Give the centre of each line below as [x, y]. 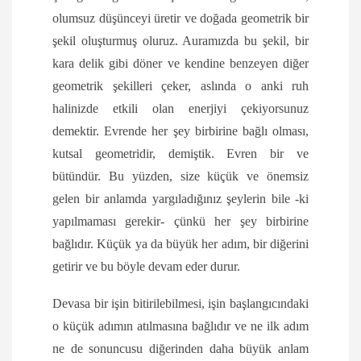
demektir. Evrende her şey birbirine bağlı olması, [180, 131]
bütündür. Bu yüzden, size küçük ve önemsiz [180, 176]
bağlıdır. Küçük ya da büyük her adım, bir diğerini [180, 244]
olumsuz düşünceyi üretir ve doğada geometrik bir [180, 19]
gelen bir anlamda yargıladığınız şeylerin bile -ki [180, 199]
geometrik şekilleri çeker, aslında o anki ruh [180, 86]
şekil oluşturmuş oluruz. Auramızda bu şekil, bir [180, 41]
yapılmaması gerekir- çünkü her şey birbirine [180, 222]
